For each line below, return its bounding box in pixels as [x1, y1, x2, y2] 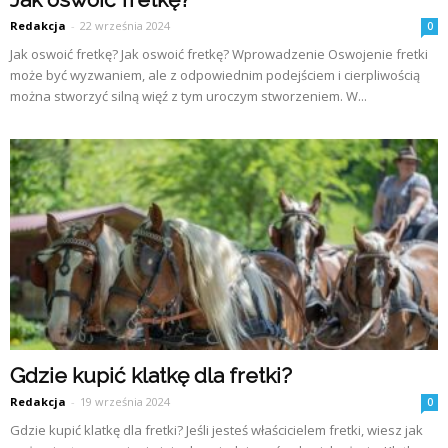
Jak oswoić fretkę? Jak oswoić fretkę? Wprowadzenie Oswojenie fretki [10, 44, 428, 63]
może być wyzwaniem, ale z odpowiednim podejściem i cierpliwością [10, 65, 420, 84]
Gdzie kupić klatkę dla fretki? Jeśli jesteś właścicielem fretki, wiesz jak [10, 421, 423, 440]
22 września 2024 [80, 17, 170, 33]
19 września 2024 [80, 394, 170, 410]
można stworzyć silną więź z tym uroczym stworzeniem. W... [10, 86, 367, 105]
